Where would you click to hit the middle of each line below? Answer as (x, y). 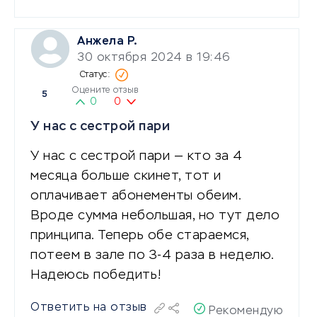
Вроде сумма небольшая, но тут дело (155, 215)
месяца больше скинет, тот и (126, 176)
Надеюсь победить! (96, 275)
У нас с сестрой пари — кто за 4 (137, 156)
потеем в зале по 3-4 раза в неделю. (152, 255)
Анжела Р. (108, 41)
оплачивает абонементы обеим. (136, 196)
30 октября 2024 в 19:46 (154, 58)
